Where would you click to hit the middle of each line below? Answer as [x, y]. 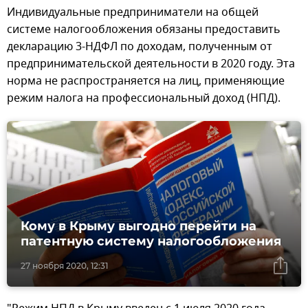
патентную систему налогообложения [151, 241]
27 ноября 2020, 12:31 [64, 265]
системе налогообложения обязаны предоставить [144, 29]
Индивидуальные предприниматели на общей [133, 12]
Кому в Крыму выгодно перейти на [139, 226]
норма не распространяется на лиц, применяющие [146, 81]
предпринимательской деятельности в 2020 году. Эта [151, 64]
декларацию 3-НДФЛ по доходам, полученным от [140, 46]
